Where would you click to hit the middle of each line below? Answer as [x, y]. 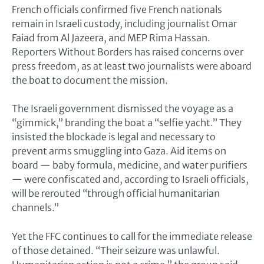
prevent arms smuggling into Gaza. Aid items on [119, 151]
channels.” [35, 208]
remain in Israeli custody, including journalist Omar [124, 24]
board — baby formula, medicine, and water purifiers [130, 165]
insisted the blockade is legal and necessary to [114, 137]
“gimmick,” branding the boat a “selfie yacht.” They [127, 123]
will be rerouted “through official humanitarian [116, 194]
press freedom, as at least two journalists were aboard [132, 66]
